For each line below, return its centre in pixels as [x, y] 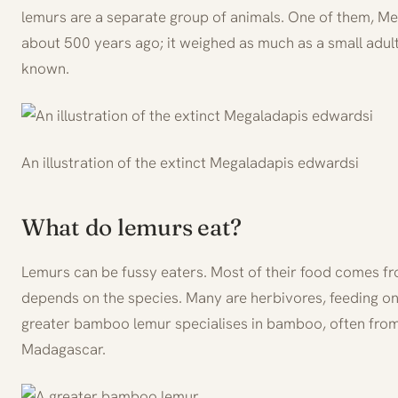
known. [45, 68]
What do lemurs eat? [132, 227]
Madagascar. [64, 349]
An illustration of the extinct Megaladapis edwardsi [190, 162]
